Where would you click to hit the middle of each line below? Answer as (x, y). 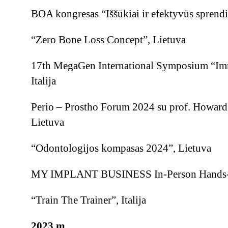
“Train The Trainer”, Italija (88, 200)
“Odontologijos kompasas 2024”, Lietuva (121, 148)
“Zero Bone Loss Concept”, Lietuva (108, 40)
